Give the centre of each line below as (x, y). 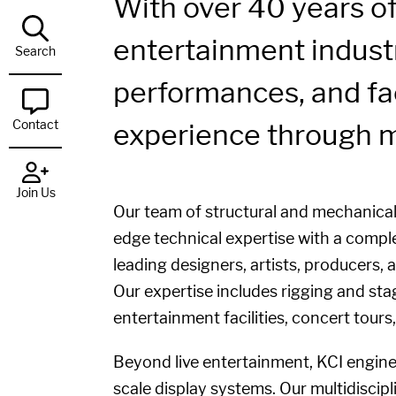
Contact (35, 124)
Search (35, 50)
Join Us (35, 192)
